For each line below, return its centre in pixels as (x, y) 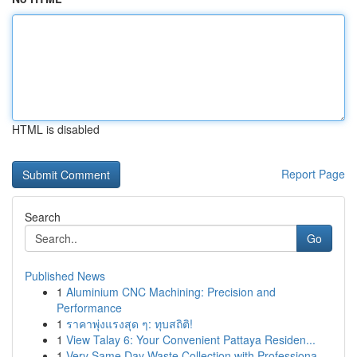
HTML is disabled (56, 129)
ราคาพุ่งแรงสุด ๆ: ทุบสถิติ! (129, 324)
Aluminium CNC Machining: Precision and (171, 292)
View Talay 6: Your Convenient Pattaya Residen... (191, 339)
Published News (65, 276)
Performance (89, 308)
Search (43, 217)
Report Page (313, 174)
